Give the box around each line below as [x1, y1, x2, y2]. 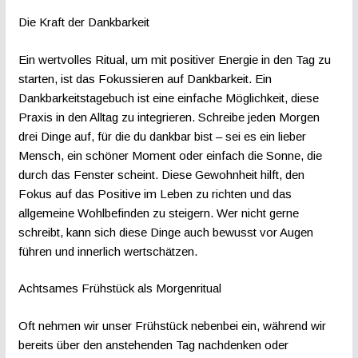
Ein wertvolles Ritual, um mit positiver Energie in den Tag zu [18, 52, 331, 66]
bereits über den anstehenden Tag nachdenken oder [18, 337, 288, 352]
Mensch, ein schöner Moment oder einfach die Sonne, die [18, 148, 322, 162]
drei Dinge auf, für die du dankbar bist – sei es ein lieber [18, 129, 306, 143]
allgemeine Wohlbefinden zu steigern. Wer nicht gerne [18, 205, 299, 220]
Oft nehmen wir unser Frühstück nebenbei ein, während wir [18, 318, 326, 332]
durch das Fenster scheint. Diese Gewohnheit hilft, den [18, 167, 304, 181]
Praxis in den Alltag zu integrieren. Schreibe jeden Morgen [18, 109, 320, 124]
